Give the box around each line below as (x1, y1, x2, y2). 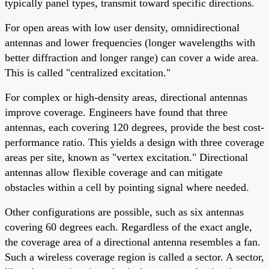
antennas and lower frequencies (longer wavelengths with (5, 36, 255, 49)
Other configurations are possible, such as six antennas (5, 205, 244, 218)
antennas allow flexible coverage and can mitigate (5, 166, 223, 178)
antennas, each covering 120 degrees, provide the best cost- (5, 121, 264, 133)
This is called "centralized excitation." (5, 66, 171, 79)
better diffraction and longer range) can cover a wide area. (5, 51, 259, 64)
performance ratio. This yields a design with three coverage (5, 136, 264, 148)
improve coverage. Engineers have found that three (5, 106, 228, 118)
